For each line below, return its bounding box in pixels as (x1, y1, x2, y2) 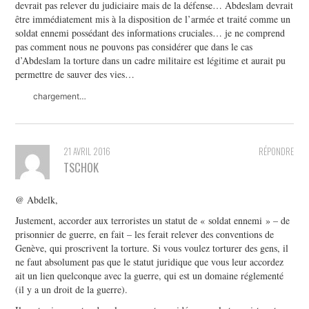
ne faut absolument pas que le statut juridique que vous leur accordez (15, 255, 284, 268)
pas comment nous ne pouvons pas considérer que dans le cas (15, 39, 253, 53)
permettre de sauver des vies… (15, 67, 135, 81)
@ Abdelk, (15, 192, 59, 206)
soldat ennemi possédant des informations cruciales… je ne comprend (15, 26, 286, 39)
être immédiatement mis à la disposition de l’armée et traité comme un (15, 12, 291, 26)
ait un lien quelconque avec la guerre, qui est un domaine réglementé (15, 268, 284, 282)
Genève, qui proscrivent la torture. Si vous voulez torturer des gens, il (15, 241, 289, 255)
